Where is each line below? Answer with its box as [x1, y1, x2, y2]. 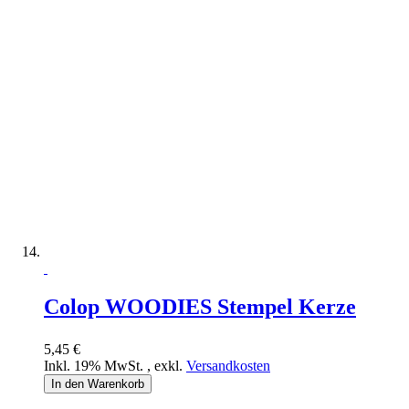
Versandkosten [186, 357, 270, 373]
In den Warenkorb [51, 376, 144, 391]
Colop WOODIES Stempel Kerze [44, 294, 356, 319]
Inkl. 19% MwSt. [44, 357, 147, 373]
